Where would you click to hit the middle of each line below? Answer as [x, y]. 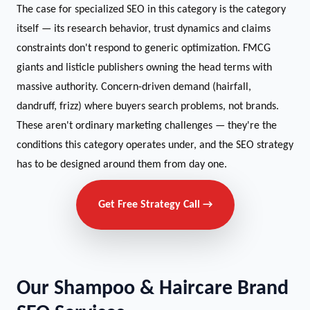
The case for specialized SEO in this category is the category [151, 10]
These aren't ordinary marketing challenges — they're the [147, 126]
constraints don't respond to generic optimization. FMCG [144, 48]
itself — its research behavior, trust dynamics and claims [144, 29]
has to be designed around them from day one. [122, 165]
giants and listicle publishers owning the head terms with [144, 68]
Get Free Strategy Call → [155, 205]
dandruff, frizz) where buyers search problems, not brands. [148, 107]
